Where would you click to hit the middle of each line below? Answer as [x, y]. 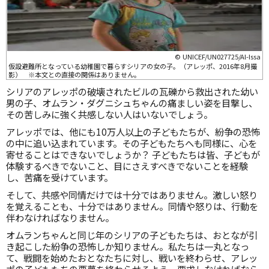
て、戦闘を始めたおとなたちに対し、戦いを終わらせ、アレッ [132, 258]
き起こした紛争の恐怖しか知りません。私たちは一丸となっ [128, 246]
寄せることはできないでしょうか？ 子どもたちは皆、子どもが [133, 154]
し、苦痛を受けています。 [59, 177]
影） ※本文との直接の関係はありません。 [74, 74]
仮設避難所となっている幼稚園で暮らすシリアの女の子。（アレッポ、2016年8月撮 [133, 66]
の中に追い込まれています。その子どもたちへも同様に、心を [131, 143]
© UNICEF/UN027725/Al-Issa [218, 56]
